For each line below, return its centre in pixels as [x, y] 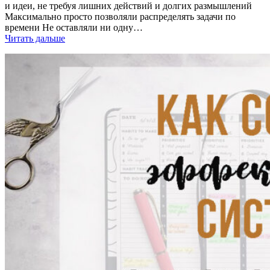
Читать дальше [35, 39]
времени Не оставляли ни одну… [74, 28]
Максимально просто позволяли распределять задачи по [120, 17]
